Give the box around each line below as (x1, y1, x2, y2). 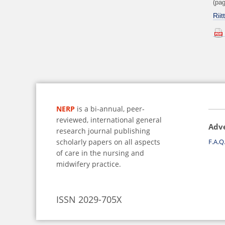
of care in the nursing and (56, 148, 144, 158)
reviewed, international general (56, 115, 162, 125)
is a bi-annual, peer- (75, 103, 145, 114)
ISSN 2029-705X (56, 193, 122, 206)
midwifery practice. (56, 159, 121, 169)
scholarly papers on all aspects (56, 137, 160, 147)
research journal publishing (56, 126, 150, 136)
